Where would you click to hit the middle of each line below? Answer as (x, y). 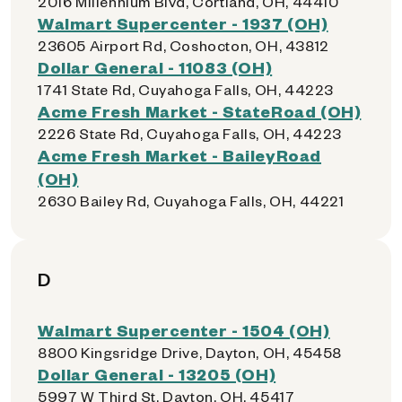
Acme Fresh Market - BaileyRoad (180, 155)
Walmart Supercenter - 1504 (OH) (184, 330)
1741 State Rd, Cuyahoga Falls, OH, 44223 (186, 89)
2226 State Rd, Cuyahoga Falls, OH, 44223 (190, 133)
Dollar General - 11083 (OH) (155, 67)
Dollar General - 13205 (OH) (157, 374)
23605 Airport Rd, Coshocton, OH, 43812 (184, 45)
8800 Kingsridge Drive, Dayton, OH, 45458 (190, 352)
